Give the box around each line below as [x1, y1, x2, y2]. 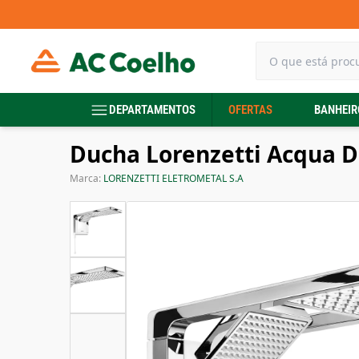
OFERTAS [228, 103, 272, 117]
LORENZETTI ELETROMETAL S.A [103, 171, 244, 185]
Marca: [70, 171, 103, 185]
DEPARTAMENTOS [109, 103, 196, 117]
